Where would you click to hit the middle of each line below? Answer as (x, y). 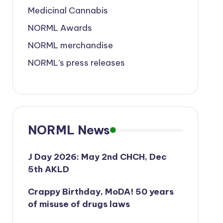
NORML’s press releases (76, 63)
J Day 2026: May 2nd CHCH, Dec (97, 157)
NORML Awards (60, 28)
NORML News (69, 130)
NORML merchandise (70, 45)
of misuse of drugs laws (79, 204)
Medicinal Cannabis (68, 10)
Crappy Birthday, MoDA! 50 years (101, 192)
